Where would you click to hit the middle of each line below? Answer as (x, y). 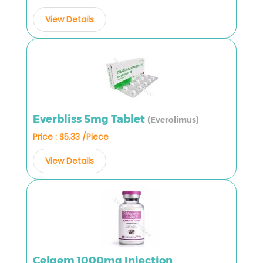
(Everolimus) (173, 119)
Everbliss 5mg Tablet (90, 119)
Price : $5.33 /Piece (71, 136)
